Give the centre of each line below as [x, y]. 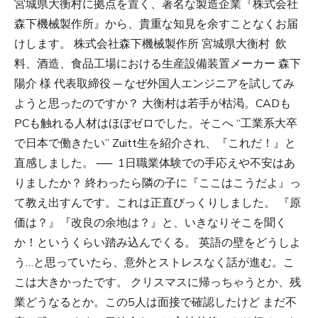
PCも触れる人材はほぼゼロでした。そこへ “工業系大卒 [156, 124]
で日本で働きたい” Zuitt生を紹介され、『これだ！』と [155, 144]
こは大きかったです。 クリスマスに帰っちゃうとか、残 [158, 283]
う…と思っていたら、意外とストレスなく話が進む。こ [154, 263]
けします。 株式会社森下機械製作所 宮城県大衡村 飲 [150, 44]
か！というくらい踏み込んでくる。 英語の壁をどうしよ [158, 243]
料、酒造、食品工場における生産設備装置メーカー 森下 [158, 64]
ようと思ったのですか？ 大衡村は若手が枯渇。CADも [153, 104]
